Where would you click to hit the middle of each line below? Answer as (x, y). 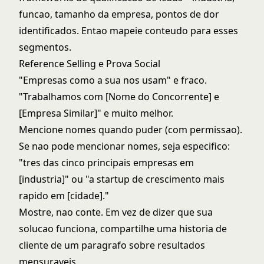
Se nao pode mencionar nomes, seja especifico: (124, 146)
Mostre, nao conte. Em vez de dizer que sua (116, 212)
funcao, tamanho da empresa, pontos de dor (119, 14)
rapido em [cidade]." (64, 196)
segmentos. (45, 47)
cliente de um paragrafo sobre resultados (112, 245)
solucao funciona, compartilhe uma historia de (123, 229)
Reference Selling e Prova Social (90, 64)
